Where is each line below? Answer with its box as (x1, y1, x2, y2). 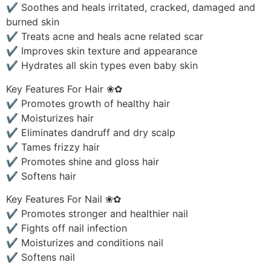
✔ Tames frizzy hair (6, 140, 100, 153)
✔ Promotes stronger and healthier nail (6, 207, 188, 220)
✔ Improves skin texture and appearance (6, 45, 197, 57)
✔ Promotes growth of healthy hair (6, 97, 170, 109)
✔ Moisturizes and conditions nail (6, 237, 163, 249)
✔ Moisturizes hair (6, 111, 94, 124)
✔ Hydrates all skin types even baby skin (6, 59, 198, 72)
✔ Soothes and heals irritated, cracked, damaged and (6, 1, 255, 14)
